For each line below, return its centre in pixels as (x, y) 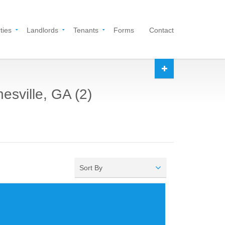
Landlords (42, 30)
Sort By (91, 168)
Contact (161, 30)
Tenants (86, 30)
